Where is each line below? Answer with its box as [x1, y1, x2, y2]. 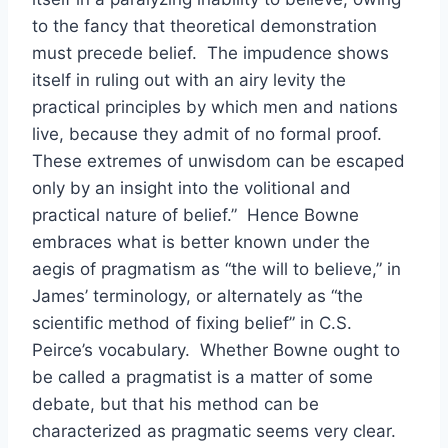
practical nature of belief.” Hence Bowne [32, 205, 359, 225]
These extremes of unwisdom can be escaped [32, 151, 405, 171]
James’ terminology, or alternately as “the [32, 286, 363, 306]
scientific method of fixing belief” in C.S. [32, 313, 352, 333]
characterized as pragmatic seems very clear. [32, 421, 401, 441]
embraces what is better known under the [32, 232, 370, 252]
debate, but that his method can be [32, 394, 319, 414]
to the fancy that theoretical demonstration [32, 16, 377, 36]
